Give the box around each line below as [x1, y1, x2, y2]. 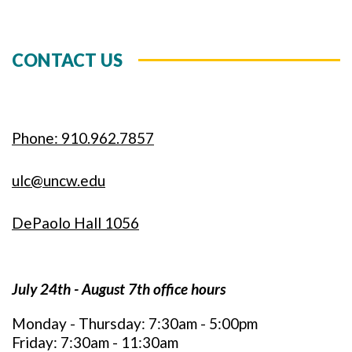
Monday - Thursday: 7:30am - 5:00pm [12, 314, 258, 332]
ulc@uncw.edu [12, 171, 105, 189]
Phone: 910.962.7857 [12, 129, 154, 147]
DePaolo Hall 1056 [12, 214, 139, 232]
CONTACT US [12, 49, 123, 71]
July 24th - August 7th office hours [12, 280, 225, 298]
